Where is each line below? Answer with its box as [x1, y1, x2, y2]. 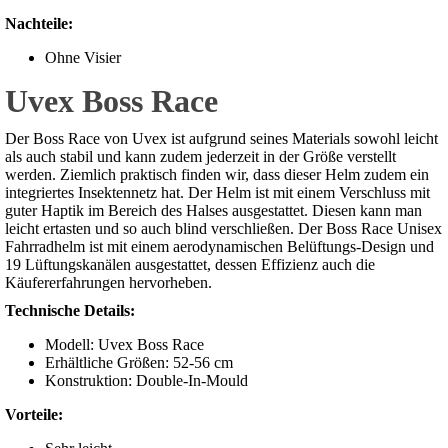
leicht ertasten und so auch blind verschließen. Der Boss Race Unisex [5, 220, 442, 238]
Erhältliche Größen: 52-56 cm [45, 354, 233, 372]
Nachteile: [5, 15, 73, 33]
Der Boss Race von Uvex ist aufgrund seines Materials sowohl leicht [5, 130, 438, 148]
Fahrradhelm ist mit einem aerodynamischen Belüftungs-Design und [5, 238, 434, 256]
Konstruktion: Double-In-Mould [45, 372, 248, 390]
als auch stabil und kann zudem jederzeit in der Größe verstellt [5, 148, 396, 166]
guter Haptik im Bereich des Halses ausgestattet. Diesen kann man [5, 202, 422, 220]
